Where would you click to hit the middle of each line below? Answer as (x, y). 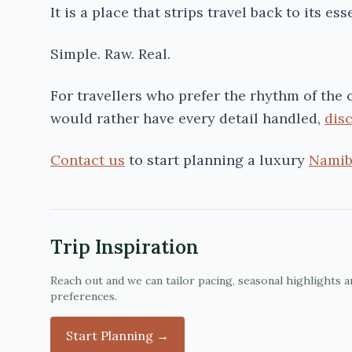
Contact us (88, 160)
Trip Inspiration (125, 247)
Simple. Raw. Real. (110, 54)
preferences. (84, 296)
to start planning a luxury (217, 160)
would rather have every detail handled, (187, 118)
